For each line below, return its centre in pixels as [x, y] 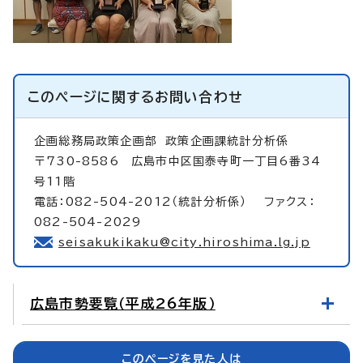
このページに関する [91, 96]
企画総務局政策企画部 [100, 141]
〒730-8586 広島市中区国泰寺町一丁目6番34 [178, 161]
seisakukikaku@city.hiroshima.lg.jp [184, 242]
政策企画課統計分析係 [227, 141]
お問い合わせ [199, 96]
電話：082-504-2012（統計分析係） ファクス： [175, 201]
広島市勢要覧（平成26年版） [123, 303]
